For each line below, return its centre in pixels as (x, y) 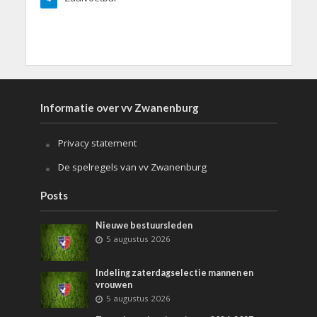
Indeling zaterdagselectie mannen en (175, 272)
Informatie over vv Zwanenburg (119, 108)
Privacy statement (97, 143)
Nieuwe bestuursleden (144, 226)
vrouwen (114, 284)
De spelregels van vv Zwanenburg (132, 167)
